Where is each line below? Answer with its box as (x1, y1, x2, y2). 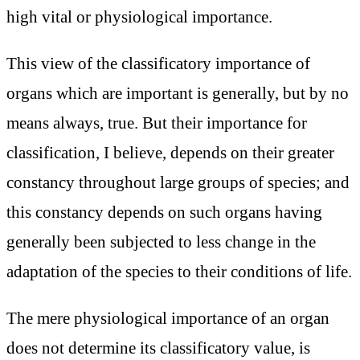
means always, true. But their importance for (6, 112, 307, 132)
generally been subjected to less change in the (6, 231, 316, 251)
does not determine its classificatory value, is (6, 337, 310, 357)
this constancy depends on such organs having (6, 202, 322, 221)
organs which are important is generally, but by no (6, 83, 349, 102)
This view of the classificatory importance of (6, 53, 310, 72)
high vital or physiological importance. (6, 6, 272, 26)
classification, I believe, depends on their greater (6, 142, 334, 162)
